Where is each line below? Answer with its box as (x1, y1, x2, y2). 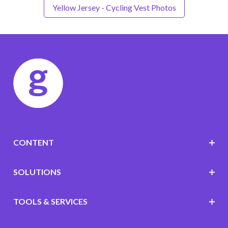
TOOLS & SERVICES (13, 196, 88, 207)
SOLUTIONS (13, 167, 61, 177)
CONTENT (13, 137, 54, 148)
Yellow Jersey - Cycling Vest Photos (52, 3, 176, 13)
